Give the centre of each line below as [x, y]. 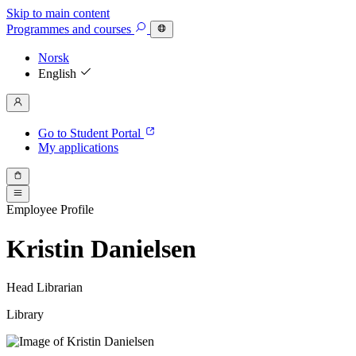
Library [25, 315]
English [59, 74]
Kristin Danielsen [101, 248]
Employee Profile [50, 210]
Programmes [38, 29]
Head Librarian [44, 288]
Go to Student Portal [91, 133]
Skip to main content [58, 13]
